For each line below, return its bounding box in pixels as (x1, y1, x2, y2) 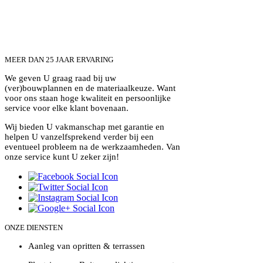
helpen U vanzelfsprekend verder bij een (5, 132, 154, 141)
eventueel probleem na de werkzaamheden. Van (5, 142, 180, 151)
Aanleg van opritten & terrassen (28, 241, 145, 251)
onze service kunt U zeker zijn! (5, 152, 119, 161)
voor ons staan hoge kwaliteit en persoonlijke (5, 93, 171, 103)
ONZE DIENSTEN (5, 223, 63, 232)
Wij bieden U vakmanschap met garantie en (5, 122, 164, 131)
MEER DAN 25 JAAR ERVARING (5, 55, 113, 64)
